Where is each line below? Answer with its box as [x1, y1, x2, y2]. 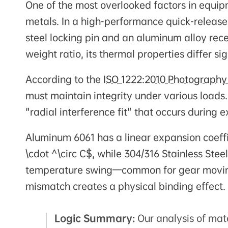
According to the [25, 73, 103, 85]
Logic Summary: [54, 212, 135, 224]
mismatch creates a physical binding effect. [25, 180, 225, 192]
